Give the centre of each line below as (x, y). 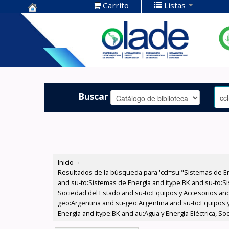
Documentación (66, 36)
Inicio (66, 162)
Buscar (94, 96)
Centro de (51, 20)
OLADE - (47, 52)
